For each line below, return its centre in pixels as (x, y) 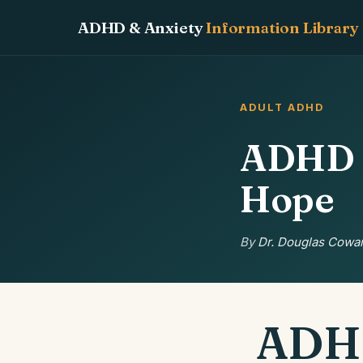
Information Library (282, 27)
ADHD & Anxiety (142, 27)
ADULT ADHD (282, 107)
